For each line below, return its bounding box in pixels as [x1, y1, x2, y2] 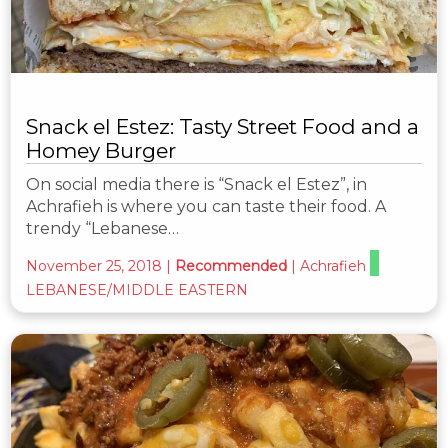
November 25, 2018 [26, 257, 162, 276]
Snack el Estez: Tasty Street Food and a [26, 114, 419, 140]
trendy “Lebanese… [26, 219, 179, 239]
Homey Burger [26, 138, 176, 164]
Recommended [175, 257, 287, 276]
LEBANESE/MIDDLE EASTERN [26, 281, 248, 300]
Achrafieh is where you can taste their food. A [26, 197, 386, 217]
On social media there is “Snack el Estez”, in [26, 175, 367, 195]
